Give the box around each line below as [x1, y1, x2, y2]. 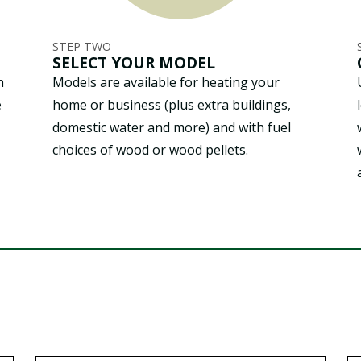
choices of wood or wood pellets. [52, 140, 248, 159]
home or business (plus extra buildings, [52, 95, 291, 114]
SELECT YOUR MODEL [52, 51, 215, 73]
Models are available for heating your [52, 73, 280, 91]
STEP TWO [52, 38, 111, 54]
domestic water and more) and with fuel [52, 118, 291, 136]
